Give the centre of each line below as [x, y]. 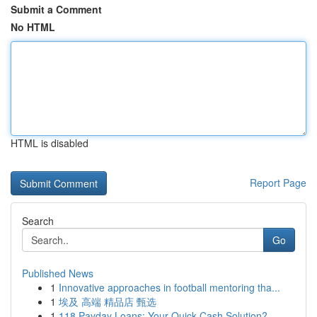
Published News [58, 273]
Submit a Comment [56, 9]
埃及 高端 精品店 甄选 [108, 301]
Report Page [278, 183]
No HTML [33, 27]
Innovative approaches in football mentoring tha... [169, 287]
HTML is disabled [50, 143]
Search [38, 221]
